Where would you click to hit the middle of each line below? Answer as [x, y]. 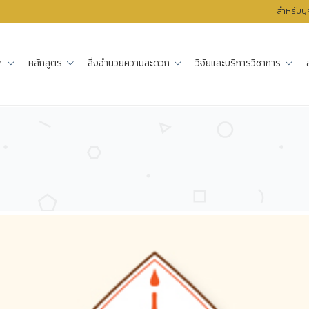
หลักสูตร [46, 63]
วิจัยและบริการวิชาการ [238, 63]
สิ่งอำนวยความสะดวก [129, 63]
